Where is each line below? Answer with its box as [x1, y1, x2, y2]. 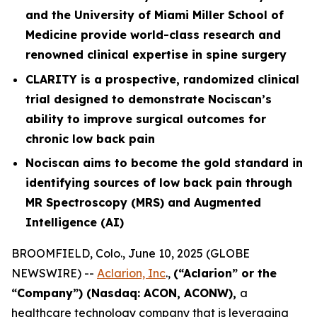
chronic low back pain [25, 131, 155, 146]
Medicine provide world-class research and [25, 28, 281, 42]
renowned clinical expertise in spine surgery [25, 47, 287, 62]
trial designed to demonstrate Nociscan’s [25, 91, 272, 106]
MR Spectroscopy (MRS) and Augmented [25, 195, 261, 210]
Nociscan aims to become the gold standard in [25, 156, 303, 171]
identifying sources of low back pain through [25, 175, 292, 190]
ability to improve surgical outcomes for [25, 111, 266, 126]
